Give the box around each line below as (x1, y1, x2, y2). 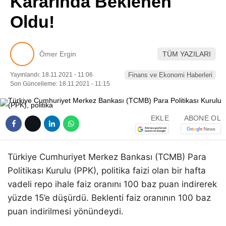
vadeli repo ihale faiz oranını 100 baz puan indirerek (8, 179, 217, 189)
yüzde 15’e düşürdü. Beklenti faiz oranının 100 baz (8, 193, 211, 203)
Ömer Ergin (39, 49, 76, 58)
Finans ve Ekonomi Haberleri (128, 71, 212, 79)
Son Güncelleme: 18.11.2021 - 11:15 (10, 80, 110, 87)
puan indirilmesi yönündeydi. (8, 206, 124, 216)
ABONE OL (184, 114, 221, 122)
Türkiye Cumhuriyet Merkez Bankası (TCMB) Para (8, 152, 206, 162)
